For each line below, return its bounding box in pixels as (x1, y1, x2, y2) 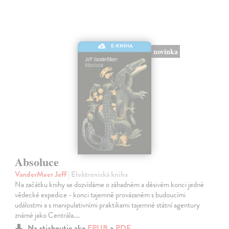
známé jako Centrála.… (15, 209, 80, 221)
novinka (153, 45, 178, 57)
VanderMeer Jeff (15, 168, 68, 180)
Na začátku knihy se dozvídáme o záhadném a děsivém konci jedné (15, 178, 204, 190)
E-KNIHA (111, 41, 133, 50)
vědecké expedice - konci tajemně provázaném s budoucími (15, 189, 186, 200)
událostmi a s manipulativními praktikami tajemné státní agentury (15, 199, 200, 211)
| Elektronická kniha (68, 168, 128, 180)
